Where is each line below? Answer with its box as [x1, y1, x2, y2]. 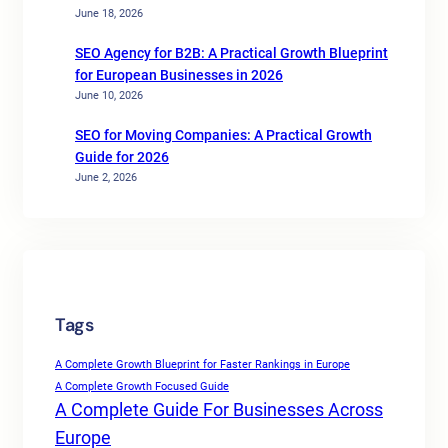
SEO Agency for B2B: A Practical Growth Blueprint [75, 44, 388, 61]
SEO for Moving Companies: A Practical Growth [75, 126, 372, 143]
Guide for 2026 [75, 148, 169, 165]
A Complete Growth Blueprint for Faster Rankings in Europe [55, 357, 350, 371]
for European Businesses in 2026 [75, 66, 283, 83]
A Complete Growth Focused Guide [55, 379, 229, 393]
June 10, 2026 [75, 87, 143, 102]
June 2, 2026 [75, 169, 137, 184]
